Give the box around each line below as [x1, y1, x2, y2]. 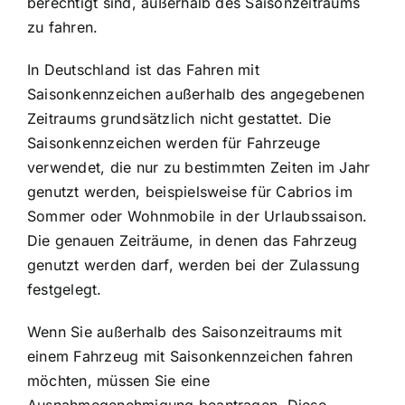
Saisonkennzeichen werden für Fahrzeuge [27, 134, 321, 153]
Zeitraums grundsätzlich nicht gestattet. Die [27, 109, 332, 128]
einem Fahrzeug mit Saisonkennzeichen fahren [27, 347, 353, 366]
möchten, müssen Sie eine [27, 372, 210, 391]
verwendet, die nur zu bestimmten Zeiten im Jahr [27, 158, 371, 177]
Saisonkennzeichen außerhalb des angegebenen [27, 85, 365, 104]
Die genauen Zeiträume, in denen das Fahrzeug [27, 231, 358, 250]
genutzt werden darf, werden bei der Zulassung [27, 256, 360, 275]
